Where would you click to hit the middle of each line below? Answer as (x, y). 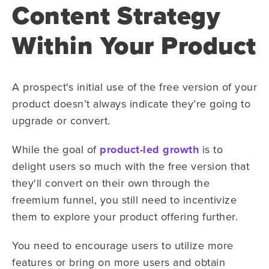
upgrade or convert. (61, 120)
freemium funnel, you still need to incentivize (124, 200)
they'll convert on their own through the (111, 183)
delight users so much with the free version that (131, 166)
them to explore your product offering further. (125, 216)
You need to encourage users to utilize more (123, 245)
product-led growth (149, 150)
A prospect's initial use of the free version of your (134, 87)
